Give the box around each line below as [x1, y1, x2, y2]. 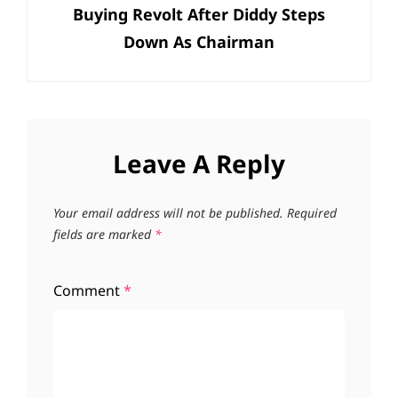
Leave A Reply [113, 147, 285, 181]
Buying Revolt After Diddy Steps [73, 4, 325, 26]
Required [287, 204, 337, 222]
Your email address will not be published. [53, 204, 283, 222]
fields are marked [53, 226, 155, 243]
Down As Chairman [123, 31, 275, 53]
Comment [53, 281, 123, 301]
